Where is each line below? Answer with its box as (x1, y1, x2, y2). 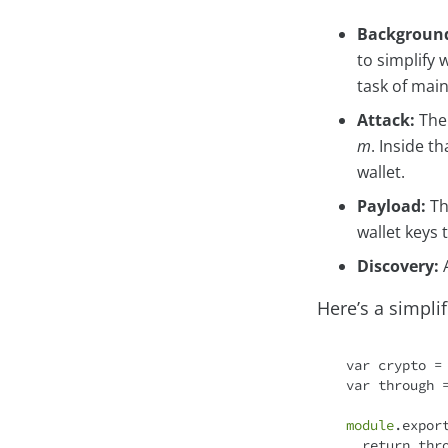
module (346, 416, 394, 435)
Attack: (357, 109, 415, 132)
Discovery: (357, 255, 439, 278)
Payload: (357, 195, 426, 218)
